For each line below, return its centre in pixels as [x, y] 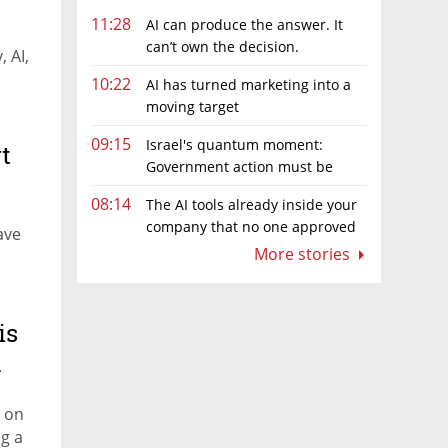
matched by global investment [192, 188]
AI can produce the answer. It [244, 24]
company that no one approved [251, 226]
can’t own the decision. [222, 46]
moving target [192, 106]
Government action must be [239, 166]
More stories [304, 254]
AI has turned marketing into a [248, 84]
